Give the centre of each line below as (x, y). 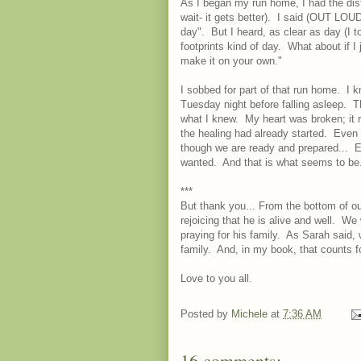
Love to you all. (216, 278)
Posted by (206, 314)
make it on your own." (231, 61)
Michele (249, 314)
